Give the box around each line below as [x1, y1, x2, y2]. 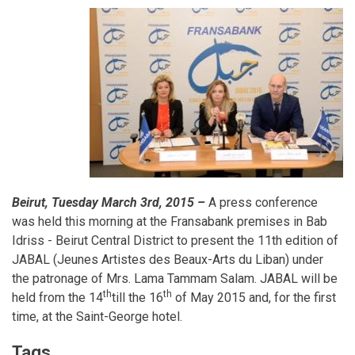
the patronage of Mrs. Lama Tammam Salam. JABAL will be [12, 271, 338, 286]
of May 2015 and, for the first [172, 290, 336, 305]
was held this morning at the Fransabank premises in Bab [12, 214, 327, 229]
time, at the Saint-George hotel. [12, 309, 182, 324]
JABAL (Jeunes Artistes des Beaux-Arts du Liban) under [12, 252, 323, 267]
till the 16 [112, 290, 163, 305]
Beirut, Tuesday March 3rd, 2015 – [12, 195, 208, 210]
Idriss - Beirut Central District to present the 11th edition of [12, 233, 338, 248]
